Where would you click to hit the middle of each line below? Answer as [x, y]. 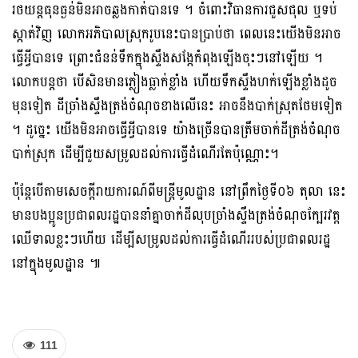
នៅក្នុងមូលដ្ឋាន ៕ [56, 263]
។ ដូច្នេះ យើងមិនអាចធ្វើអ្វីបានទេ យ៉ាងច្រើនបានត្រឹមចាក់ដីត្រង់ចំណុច [176, 129]
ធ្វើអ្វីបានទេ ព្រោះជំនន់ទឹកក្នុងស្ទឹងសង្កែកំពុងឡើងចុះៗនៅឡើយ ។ [167, 58]
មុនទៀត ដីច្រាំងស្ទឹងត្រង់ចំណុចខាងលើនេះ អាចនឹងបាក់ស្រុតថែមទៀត [177, 105]
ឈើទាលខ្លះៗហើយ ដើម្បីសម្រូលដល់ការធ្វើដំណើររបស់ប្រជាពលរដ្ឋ [171, 239]
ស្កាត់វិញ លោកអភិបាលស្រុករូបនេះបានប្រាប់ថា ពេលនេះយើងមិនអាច [177, 34]
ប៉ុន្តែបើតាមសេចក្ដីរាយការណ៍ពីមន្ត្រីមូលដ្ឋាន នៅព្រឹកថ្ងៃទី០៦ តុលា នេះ [179, 191]
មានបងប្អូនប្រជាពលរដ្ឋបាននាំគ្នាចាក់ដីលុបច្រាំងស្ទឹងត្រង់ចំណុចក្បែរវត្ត [176, 215]
